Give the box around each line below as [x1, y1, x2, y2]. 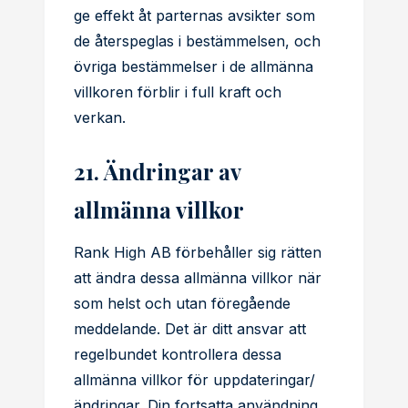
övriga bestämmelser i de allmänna [74, 57, 313, 76]
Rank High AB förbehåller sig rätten [74, 243, 321, 261]
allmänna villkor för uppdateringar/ [74, 371, 315, 389]
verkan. [74, 108, 126, 127]
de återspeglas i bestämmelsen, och [74, 32, 321, 50]
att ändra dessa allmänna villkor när [74, 269, 321, 287]
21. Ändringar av [74, 157, 240, 186]
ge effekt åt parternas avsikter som [74, 6, 315, 25]
